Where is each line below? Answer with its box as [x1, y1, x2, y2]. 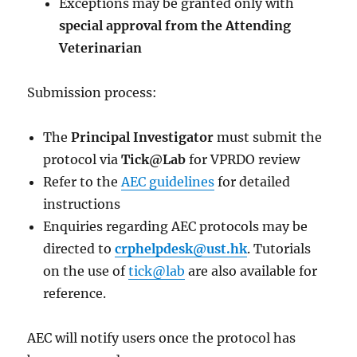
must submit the [214, 128, 323, 145]
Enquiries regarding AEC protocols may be [43, 218, 308, 234]
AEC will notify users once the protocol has [27, 329, 296, 346]
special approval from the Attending [59, 17, 292, 33]
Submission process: [27, 84, 158, 100]
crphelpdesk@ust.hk [115, 240, 248, 257]
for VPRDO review [186, 151, 300, 167]
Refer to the [43, 173, 122, 190]
